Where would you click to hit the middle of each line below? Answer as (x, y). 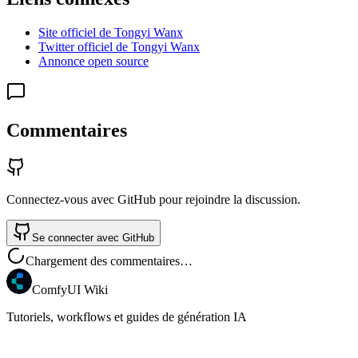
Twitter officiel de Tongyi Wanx (119, 46)
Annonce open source (93, 61)
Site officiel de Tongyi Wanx (111, 32)
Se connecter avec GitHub (93, 237)
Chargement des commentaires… (109, 261)
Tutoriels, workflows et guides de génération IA (127, 316)
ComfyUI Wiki (70, 289)
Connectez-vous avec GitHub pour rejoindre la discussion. (153, 199)
